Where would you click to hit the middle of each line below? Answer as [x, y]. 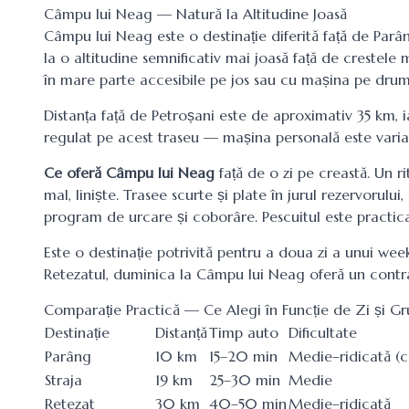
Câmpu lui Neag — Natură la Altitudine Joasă [195, 14]
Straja [63, 380]
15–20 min [243, 356]
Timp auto [244, 332]
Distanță [181, 332]
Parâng [68, 356]
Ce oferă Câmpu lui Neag [129, 173]
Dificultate [323, 332]
